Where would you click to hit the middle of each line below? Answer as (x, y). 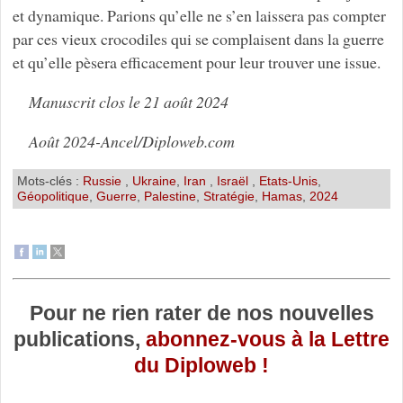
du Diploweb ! (201, 365)
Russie (103, 181)
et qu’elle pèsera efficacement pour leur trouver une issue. (196, 63)
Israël (234, 181)
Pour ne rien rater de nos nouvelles (201, 313)
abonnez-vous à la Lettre (268, 339)
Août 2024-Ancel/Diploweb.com (131, 142)
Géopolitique (53, 197)
